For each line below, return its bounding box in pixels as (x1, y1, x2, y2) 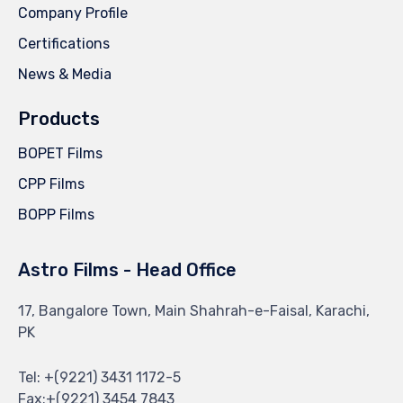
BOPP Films (18, 206, 94, 224)
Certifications (18, 35, 110, 53)
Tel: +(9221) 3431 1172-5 (18, 369, 181, 387)
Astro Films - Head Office (18, 259, 237, 282)
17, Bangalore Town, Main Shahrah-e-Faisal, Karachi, (18, 302, 370, 320)
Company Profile (18, 4, 128, 22)
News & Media (18, 66, 112, 84)
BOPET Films (18, 145, 103, 163)
